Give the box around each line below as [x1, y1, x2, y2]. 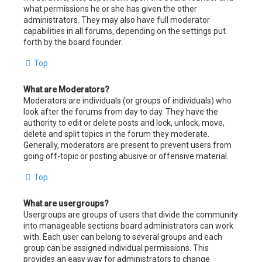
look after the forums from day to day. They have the [23, 106, 218, 116]
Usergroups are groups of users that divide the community [23, 209, 238, 219]
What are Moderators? [23, 84, 109, 94]
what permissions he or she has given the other [23, 4, 197, 13]
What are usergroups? [23, 198, 109, 208]
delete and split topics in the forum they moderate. [23, 129, 209, 139]
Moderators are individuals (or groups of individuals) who [23, 95, 232, 105]
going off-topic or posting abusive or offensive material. [23, 151, 229, 161]
